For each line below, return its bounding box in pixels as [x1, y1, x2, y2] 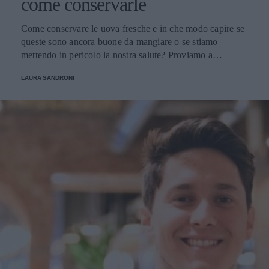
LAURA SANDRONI [21, 74, 74, 81]
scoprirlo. [21, 62, 58, 73]
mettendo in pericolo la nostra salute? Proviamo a [21, 49, 213, 60]
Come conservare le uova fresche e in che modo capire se [21, 23, 244, 34]
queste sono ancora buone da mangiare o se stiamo [21, 36, 218, 47]
